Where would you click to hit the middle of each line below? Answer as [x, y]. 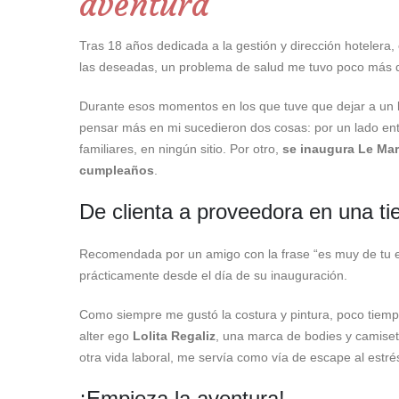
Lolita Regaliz [174, 335]
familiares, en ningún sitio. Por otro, [180, 148]
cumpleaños [116, 170]
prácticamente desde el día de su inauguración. [213, 275]
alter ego [106, 335]
